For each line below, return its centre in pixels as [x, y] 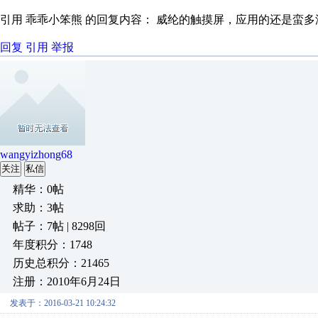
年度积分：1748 [53, 245]
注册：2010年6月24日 [67, 281]
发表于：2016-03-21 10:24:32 [63, 303]
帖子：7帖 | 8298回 [59, 226]
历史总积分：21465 [61, 263]
